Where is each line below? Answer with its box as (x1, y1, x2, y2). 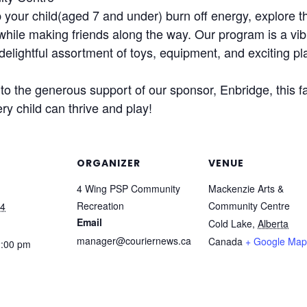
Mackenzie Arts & (208, 182, 284, 196)
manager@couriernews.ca (77, 234, 191, 248)
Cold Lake (208, 217, 252, 231)
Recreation (77, 199, 124, 213)
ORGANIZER (77, 156, 140, 171)
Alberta (258, 217, 288, 231)
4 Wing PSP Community (77, 182, 180, 196)
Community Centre (208, 199, 290, 213)
